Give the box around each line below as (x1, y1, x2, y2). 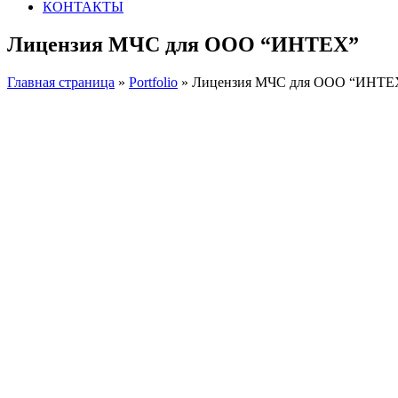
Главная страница (7, 74, 115, 90)
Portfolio (129, 74, 178, 90)
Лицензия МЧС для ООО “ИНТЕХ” (7, 32, 359, 56)
